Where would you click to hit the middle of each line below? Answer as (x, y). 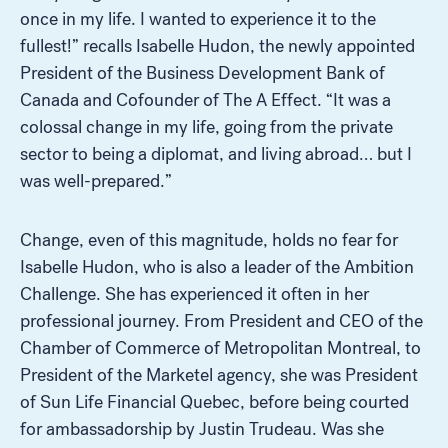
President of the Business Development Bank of (202, 72)
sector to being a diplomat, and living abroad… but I (216, 153)
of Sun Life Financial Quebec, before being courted (214, 401)
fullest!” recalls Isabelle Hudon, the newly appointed (217, 45)
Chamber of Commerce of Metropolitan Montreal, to (220, 347)
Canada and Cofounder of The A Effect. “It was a (205, 99)
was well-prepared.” (96, 180)
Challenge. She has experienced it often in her (194, 293)
